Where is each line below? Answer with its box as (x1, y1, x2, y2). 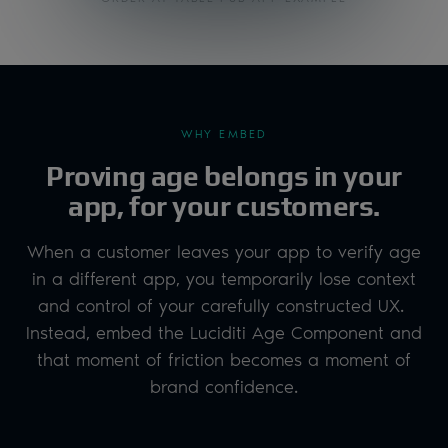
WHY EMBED (180, 125, 268, 143)
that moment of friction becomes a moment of (37, 346, 411, 372)
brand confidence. (150, 373, 298, 399)
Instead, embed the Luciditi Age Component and (26, 319, 422, 345)
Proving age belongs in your (46, 160, 402, 193)
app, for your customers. (68, 190, 380, 223)
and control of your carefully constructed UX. (38, 292, 410, 318)
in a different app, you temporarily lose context (32, 265, 416, 291)
